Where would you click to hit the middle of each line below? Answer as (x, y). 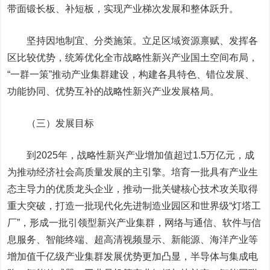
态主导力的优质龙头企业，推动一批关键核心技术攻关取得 (133, 189)
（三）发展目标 (61, 123)
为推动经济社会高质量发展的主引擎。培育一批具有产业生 (133, 172)
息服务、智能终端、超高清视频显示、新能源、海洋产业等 (133, 240)
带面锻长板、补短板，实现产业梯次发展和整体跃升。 (123, 9)
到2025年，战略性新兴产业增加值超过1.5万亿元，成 (131, 155)
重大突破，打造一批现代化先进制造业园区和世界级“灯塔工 (134, 206)
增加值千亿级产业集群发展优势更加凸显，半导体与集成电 (133, 256)
